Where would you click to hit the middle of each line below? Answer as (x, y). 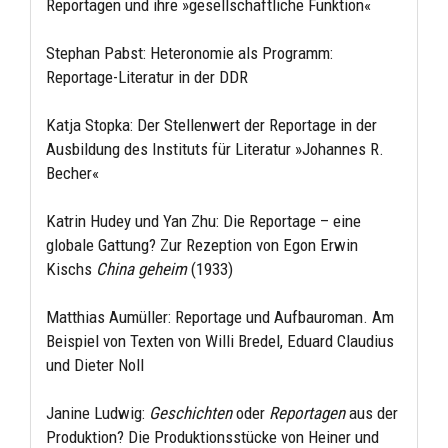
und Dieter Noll (95, 364)
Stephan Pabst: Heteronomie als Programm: (189, 52)
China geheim (141, 268)
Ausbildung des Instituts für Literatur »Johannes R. (215, 148)
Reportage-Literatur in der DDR (147, 76)
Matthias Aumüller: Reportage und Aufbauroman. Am (220, 316)
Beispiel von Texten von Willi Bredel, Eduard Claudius (220, 340)
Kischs (71, 268)
